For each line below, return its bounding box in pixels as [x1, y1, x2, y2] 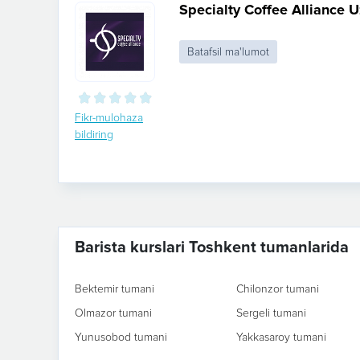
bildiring [75, 128, 113, 141]
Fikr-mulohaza [75, 111, 143, 125]
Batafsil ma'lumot [187, 45, 269, 59]
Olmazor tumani [75, 306, 152, 320]
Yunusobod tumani [75, 330, 167, 344]
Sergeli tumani [235, 306, 306, 320]
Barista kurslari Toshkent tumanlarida [75, 238, 349, 257]
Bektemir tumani [75, 282, 154, 296]
